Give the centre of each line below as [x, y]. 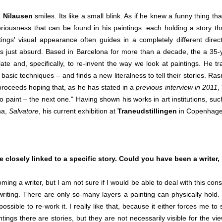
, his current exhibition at [78, 111]
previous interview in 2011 [177, 87]
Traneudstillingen [147, 111]
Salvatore [24, 111]
